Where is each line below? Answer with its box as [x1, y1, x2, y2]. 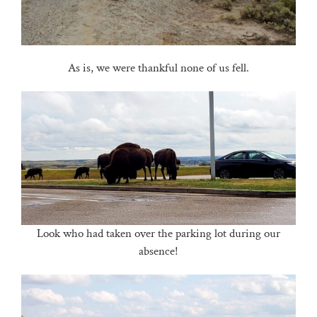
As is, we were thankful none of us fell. [68, 60, 249, 76]
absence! [139, 243, 178, 260]
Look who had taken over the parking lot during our [37, 226, 280, 242]
